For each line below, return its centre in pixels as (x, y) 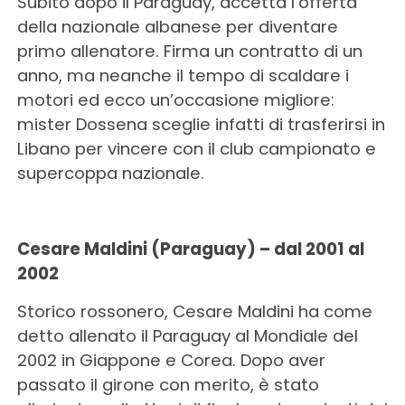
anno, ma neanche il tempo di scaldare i (183, 75)
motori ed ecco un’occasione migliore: (175, 100)
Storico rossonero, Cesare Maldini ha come (194, 311)
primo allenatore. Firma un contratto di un (189, 51)
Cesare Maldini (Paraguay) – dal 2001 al (190, 249)
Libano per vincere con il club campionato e (196, 149)
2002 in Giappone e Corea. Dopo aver (171, 360)
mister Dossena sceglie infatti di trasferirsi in (201, 124)
